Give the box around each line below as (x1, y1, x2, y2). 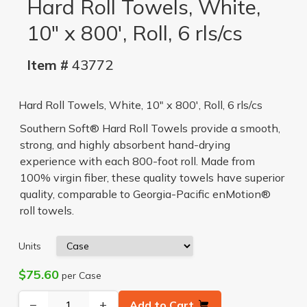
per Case (58, 269, 101, 282)
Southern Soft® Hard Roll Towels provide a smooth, (19, 121, 280, 135)
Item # (26, 56, 69, 73)
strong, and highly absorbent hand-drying (19, 137, 230, 151)
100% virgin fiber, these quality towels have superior (19, 170, 284, 184)
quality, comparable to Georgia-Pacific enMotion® (19, 186, 271, 201)
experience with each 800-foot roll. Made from (19, 153, 255, 168)
